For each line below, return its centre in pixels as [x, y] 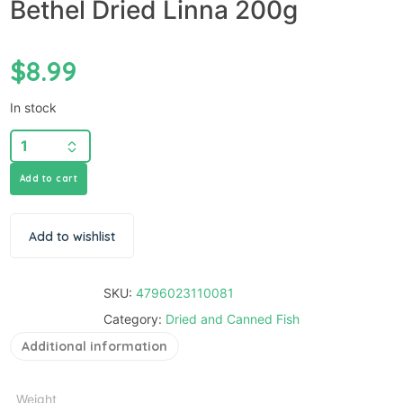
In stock [33, 107]
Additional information [94, 346]
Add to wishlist [72, 236]
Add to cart [48, 178]
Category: [134, 318]
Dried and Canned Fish [233, 318]
